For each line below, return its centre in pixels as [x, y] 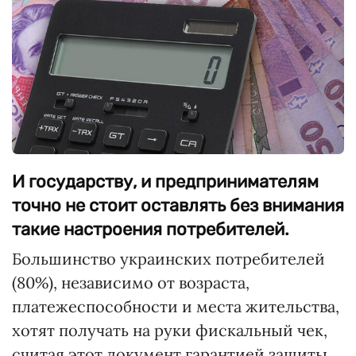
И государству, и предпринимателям [165, 181]
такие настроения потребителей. [151, 229]
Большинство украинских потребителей [168, 258]
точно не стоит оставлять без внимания [178, 205]
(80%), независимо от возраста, [131, 282]
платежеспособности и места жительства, [176, 306]
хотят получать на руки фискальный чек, [170, 330]
